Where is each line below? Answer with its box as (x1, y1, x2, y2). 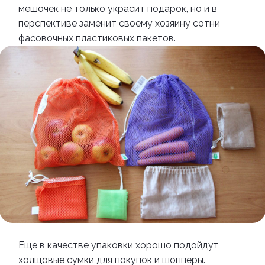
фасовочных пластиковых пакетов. (18, 33, 176, 44)
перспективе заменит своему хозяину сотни (18, 18, 220, 30)
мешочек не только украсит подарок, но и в (18, 3, 217, 15)
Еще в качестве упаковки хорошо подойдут (18, 240, 219, 251)
